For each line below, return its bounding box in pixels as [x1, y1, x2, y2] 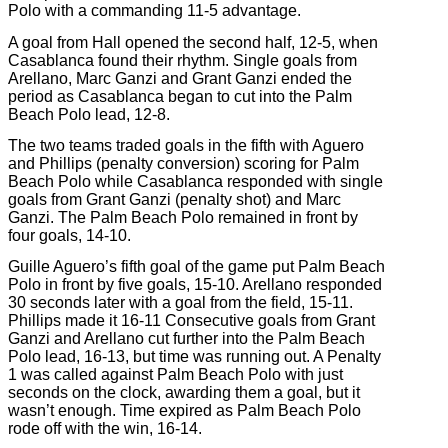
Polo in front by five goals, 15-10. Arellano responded [8, 276, 382, 294]
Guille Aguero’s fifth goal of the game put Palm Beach [8, 258, 385, 276]
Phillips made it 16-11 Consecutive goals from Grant [8, 312, 375, 330]
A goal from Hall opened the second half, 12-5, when [8, 33, 378, 51]
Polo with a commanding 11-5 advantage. [8, 2, 301, 20]
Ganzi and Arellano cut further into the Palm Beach [8, 330, 365, 348]
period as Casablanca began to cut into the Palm [8, 87, 352, 105]
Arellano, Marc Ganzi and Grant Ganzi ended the [8, 69, 352, 87]
